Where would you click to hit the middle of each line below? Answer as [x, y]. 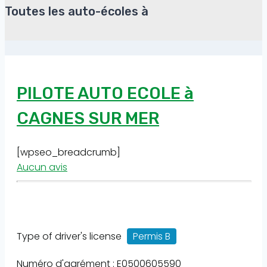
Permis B [152, 237]
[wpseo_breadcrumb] [69, 153]
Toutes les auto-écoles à [77, 12]
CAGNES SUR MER [88, 118]
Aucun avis [42, 167]
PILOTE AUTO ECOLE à [105, 93]
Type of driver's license [70, 237]
